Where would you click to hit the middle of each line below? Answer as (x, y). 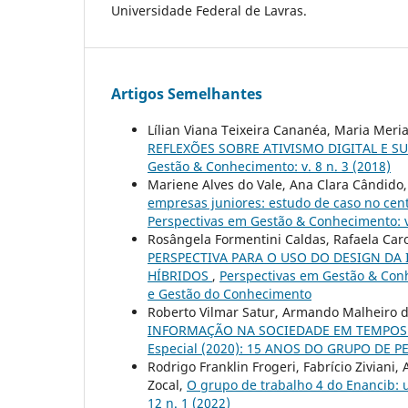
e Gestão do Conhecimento (229, 293)
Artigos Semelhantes (187, 93)
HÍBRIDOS (180, 275)
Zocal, (167, 384)
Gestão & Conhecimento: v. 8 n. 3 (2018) (269, 166)
